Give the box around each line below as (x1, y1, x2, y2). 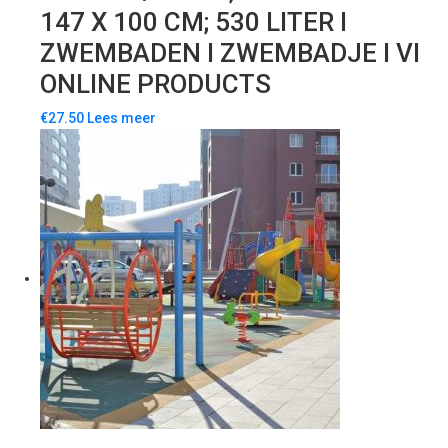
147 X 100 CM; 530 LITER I (40, 7, 347, 38)
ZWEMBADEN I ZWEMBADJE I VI (40, 38, 420, 69)
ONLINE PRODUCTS (40, 69, 271, 100)
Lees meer (87, 110, 156, 127)
